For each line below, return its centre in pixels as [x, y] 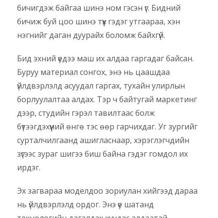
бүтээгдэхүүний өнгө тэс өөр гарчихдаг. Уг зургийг [107, 127]
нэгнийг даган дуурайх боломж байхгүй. [91, 35]
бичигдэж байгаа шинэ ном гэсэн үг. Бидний [99, 8]
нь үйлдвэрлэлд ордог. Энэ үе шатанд [85, 205]
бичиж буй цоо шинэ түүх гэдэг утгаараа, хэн [99, 22]
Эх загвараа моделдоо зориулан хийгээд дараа [107, 191]
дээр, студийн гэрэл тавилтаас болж [86, 113]
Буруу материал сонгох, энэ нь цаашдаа [93, 72]
